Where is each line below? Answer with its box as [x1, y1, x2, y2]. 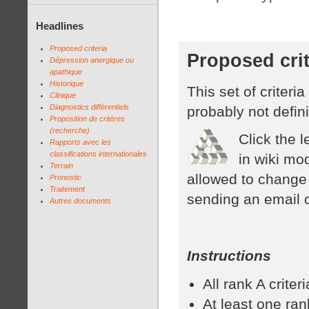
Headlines [36, 21, 83, 32]
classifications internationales [50, 149, 147, 158]
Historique [50, 79, 83, 88]
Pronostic [50, 172, 81, 181]
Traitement [50, 184, 85, 193]
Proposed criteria [50, 43, 107, 52]
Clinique [50, 90, 76, 99]
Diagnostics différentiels [50, 102, 129, 111]
